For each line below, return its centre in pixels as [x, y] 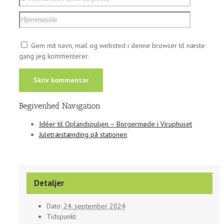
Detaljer [49, 183]
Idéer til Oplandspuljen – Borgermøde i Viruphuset [115, 124]
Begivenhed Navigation [60, 106]
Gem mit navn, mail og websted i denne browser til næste [118, 46]
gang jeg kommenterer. [54, 56]
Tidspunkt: [61, 217]
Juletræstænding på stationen [83, 135]
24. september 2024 [94, 206]
